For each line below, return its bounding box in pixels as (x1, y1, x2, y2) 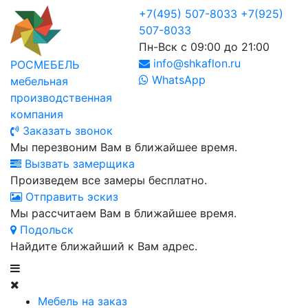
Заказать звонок (19, 124, 113, 137)
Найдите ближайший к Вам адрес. (10, 239, 197, 253)
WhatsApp (148, 73, 206, 87)
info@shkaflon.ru (149, 56, 241, 70)
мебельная (10, 74, 68, 88)
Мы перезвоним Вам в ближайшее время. (10, 140, 237, 154)
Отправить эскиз (22, 190, 118, 203)
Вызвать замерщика (21, 157, 135, 170)
